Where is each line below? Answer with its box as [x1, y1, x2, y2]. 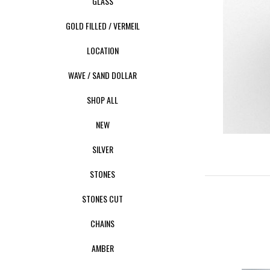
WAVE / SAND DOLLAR [68, 69, 137, 81]
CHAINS [90, 217, 115, 230]
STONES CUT [82, 192, 123, 205]
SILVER [92, 143, 113, 155]
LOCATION [86, 44, 119, 57]
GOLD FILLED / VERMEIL [65, 19, 140, 32]
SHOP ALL [87, 93, 118, 106]
